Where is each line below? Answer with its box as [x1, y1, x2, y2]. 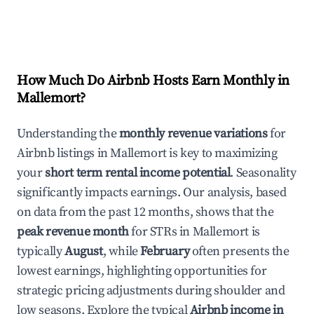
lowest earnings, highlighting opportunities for [17, 263, 267, 279]
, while [102, 243, 141, 259]
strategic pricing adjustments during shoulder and [17, 282, 285, 299]
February [140, 243, 190, 259]
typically [17, 243, 64, 259]
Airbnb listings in [17, 145, 111, 161]
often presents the [189, 243, 289, 259]
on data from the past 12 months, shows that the [17, 204, 274, 220]
